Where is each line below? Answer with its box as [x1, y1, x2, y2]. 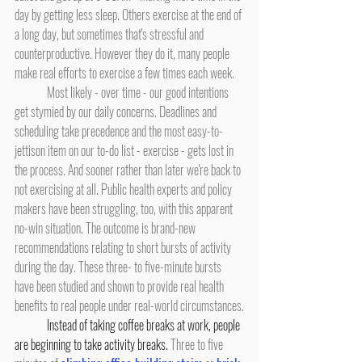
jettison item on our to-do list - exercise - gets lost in [15, 141, 236, 160]
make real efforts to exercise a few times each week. [15, 63, 234, 82]
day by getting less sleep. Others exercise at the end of [15, 5, 244, 24]
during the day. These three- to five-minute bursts [15, 257, 224, 276]
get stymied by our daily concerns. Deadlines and [15, 102, 219, 121]
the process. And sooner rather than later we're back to [15, 160, 243, 179]
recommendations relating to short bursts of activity [15, 238, 234, 257]
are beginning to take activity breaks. [15, 335, 168, 354]
